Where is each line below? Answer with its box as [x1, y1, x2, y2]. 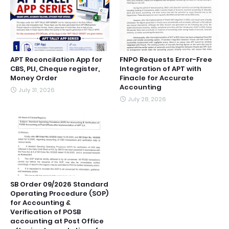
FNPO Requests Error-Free [120, 54, 212, 64]
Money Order [10, 73, 57, 83]
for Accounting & [10, 197, 71, 208]
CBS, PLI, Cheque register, [10, 63, 100, 74]
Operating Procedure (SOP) [10, 188, 108, 198]
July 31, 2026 [18, 85, 55, 94]
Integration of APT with [120, 63, 201, 74]
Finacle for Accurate [120, 73, 194, 83]
